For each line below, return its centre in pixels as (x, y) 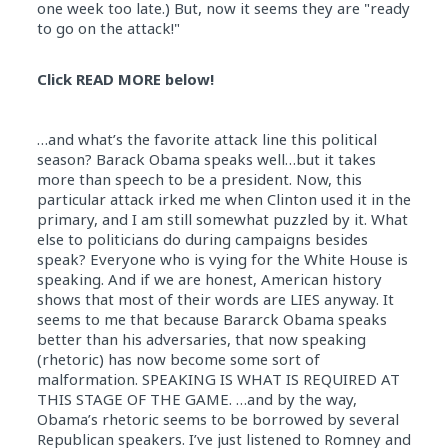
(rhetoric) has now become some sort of (178, 359)
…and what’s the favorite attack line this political (206, 139)
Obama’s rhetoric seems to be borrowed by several (217, 419)
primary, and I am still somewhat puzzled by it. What (222, 219)
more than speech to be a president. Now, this (199, 179)
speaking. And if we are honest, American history (209, 279)
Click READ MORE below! (125, 79)
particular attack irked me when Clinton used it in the (223, 199)
